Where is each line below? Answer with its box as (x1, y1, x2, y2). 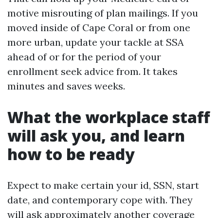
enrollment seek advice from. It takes (7, 65, 178, 77)
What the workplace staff (7, 107, 210, 127)
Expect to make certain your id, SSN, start (7, 179, 199, 191)
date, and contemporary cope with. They (7, 194, 193, 206)
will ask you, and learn (7, 125, 185, 146)
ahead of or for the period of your (7, 51, 161, 63)
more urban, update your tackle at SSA (7, 36, 184, 48)
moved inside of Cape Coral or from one (7, 21, 190, 34)
